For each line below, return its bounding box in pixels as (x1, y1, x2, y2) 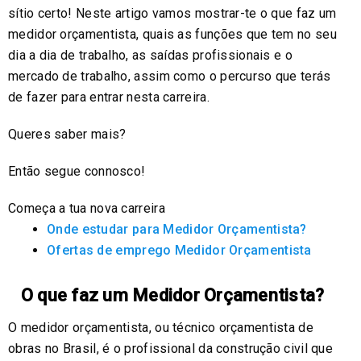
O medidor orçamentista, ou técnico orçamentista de (8, 319, 313, 335)
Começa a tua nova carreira (8, 200, 165, 216)
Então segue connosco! (8, 163, 146, 179)
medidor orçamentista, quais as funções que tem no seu (8, 26, 337, 42)
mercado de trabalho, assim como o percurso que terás (8, 68, 331, 84)
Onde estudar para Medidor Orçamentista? (47, 221, 307, 237)
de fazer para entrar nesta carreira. (8, 89, 210, 105)
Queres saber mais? (8, 126, 127, 142)
